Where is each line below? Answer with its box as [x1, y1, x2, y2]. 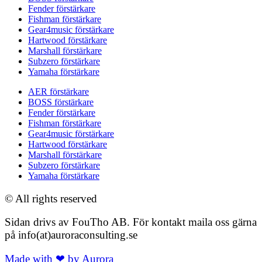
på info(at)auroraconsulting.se [5, 229, 137, 242]
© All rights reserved [5, 192, 97, 205]
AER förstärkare [28, 86, 89, 96]
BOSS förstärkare [28, 96, 94, 107]
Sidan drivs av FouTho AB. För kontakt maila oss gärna [5, 216, 257, 229]
